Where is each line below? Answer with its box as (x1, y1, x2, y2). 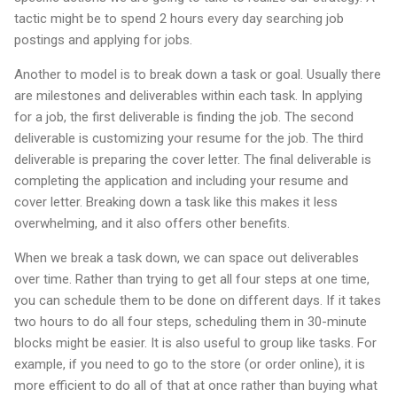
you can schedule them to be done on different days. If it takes (14, 292, 381, 308)
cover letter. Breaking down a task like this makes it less (14, 193, 338, 210)
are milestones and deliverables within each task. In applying (14, 87, 362, 104)
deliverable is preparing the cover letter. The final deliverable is (14, 151, 371, 167)
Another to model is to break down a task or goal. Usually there (14, 66, 381, 82)
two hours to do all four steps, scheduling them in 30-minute (14, 313, 367, 330)
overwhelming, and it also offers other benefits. (14, 214, 290, 231)
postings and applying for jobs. (14, 31, 192, 48)
